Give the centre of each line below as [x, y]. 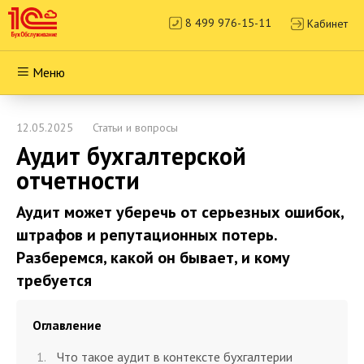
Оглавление [67, 325]
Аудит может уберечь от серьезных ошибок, [180, 212]
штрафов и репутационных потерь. [147, 235]
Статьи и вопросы [135, 128]
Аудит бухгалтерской [131, 156]
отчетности [78, 180]
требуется [54, 280]
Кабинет [327, 24]
